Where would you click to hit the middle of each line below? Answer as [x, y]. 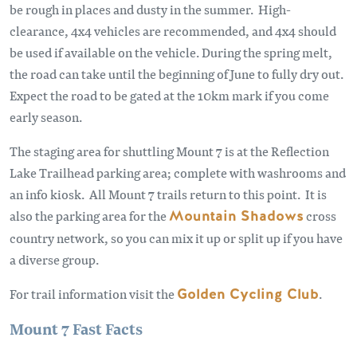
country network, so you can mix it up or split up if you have [176, 237]
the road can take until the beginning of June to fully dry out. [178, 73]
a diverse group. [54, 259]
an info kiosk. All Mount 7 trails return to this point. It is [168, 194]
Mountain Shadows [236, 216]
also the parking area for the [89, 215]
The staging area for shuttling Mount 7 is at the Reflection [169, 151]
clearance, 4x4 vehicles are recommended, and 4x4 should [173, 30]
